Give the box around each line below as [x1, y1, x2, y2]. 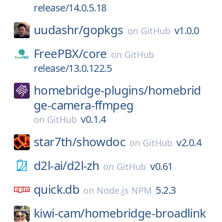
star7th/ [34, 133, 77, 150]
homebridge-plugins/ [34, 82, 148, 98]
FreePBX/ [34, 45, 83, 61]
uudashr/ [34, 21, 83, 38]
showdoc [76, 133, 126, 150]
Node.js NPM [97, 184, 152, 196]
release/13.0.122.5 [34, 61, 111, 75]
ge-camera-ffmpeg [34, 97, 134, 113]
